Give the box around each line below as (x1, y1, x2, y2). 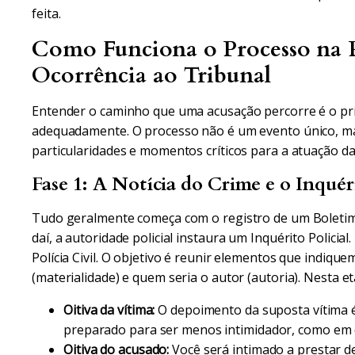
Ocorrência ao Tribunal (32, 60, 271, 90)
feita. (32, 5, 61, 22)
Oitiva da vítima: (63, 301, 155, 319)
